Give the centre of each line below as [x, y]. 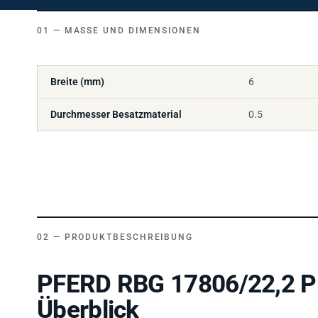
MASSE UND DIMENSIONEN [129, 24]
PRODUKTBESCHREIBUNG [129, 230]
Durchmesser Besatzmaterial [116, 108]
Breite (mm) [77, 75]
